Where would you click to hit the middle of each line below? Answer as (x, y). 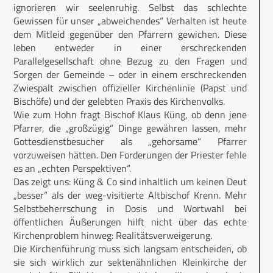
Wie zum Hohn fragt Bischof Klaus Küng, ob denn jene (130, 115)
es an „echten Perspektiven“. (72, 168)
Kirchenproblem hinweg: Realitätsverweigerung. (113, 235)
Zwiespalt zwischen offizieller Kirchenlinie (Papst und (130, 88)
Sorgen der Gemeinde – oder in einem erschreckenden (130, 74)
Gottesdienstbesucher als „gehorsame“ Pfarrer (130, 141)
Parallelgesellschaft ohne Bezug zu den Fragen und (130, 61)
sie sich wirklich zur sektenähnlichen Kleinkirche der (130, 262)
